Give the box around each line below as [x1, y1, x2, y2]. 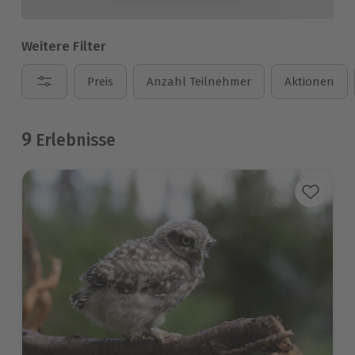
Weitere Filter [21, 38, 106, 55]
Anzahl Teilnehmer [147, 74, 251, 89]
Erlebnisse [32, 130, 116, 151]
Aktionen [284, 74, 334, 89]
